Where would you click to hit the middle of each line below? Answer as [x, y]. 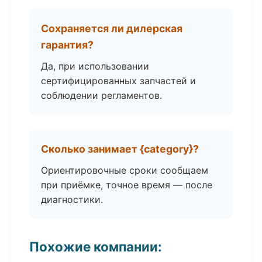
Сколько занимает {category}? [120, 149]
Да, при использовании [95, 66]
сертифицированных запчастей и [118, 81]
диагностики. [72, 199]
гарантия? [67, 45]
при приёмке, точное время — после [127, 185]
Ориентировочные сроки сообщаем [125, 170]
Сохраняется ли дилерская [112, 28]
